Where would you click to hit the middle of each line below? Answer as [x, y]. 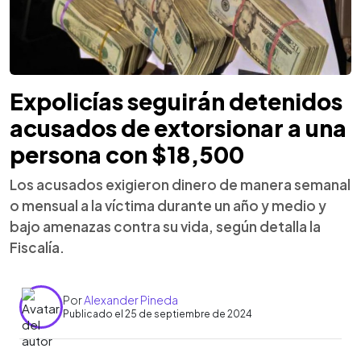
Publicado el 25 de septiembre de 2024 [158, 314]
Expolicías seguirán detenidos [176, 101]
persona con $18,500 [127, 154]
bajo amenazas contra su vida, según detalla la [165, 226]
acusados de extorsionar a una [178, 127]
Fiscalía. [37, 247]
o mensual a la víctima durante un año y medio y [168, 205]
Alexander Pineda [131, 300]
